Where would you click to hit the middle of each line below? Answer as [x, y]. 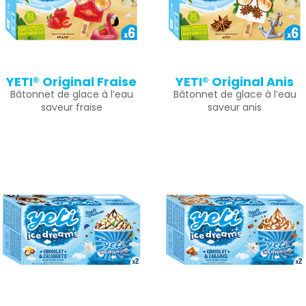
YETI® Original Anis [235, 82]
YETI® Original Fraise [71, 82]
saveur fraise [71, 107]
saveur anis [235, 107]
